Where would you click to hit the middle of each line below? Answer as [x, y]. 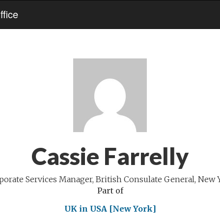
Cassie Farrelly [110, 156]
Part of [110, 191]
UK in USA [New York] [110, 209]
